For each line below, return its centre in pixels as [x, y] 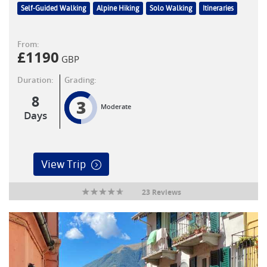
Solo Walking [171, 9]
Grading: [80, 80]
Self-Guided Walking [54, 9]
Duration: [35, 80]
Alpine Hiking [118, 9]
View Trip [63, 164]
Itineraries [218, 9]
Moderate [116, 107]
